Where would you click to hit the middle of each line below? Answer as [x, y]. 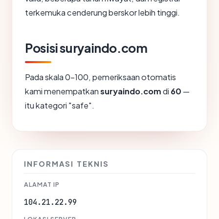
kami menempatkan [63, 91]
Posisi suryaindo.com [86, 48]
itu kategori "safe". [60, 106]
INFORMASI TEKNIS [66, 164]
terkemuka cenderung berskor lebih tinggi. [102, 13]
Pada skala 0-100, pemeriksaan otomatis [100, 77]
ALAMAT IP [42, 185]
